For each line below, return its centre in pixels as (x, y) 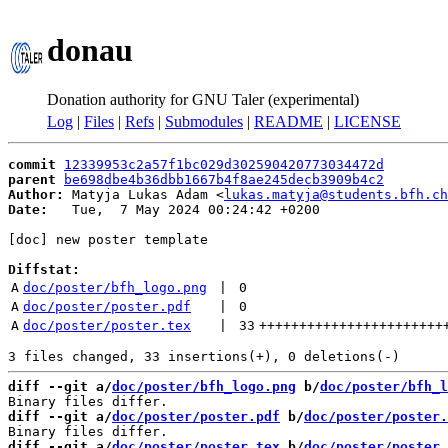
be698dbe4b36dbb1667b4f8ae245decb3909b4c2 (224, 179)
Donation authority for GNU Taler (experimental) (203, 99)
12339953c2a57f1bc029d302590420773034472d (224, 164)
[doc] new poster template (108, 239)
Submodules (204, 121)
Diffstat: (44, 269)
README (288, 121)
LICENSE (367, 121)
